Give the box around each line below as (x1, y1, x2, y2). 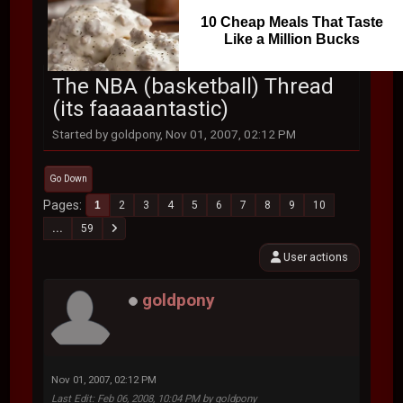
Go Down (49, 173, 88, 184)
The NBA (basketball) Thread (52, 74, 335, 99)
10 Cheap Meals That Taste (200, 14, 383, 30)
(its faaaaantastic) (52, 96, 229, 121)
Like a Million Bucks (223, 31, 360, 47)
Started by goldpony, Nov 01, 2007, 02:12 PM (52, 127, 297, 141)
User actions (280, 250, 348, 264)
